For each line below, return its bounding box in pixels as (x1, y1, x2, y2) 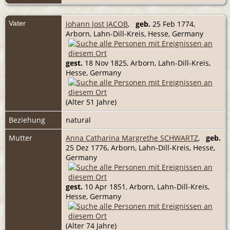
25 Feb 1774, (150, 18, 195, 29)
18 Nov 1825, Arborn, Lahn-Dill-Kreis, (83, 57, 210, 68)
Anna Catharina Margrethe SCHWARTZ (66, 132, 198, 143)
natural (66, 114, 91, 125)
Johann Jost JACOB (66, 18, 128, 29)
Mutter (9, 132, 32, 143)
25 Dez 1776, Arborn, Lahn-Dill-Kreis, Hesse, (66, 142, 215, 152)
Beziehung (9, 114, 45, 125)
